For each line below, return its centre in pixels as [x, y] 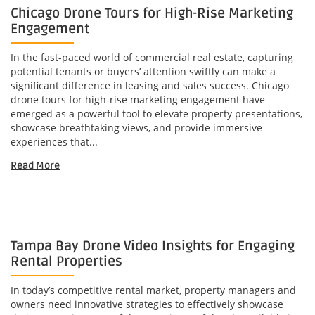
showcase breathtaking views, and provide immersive [136, 128]
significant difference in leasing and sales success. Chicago [150, 86]
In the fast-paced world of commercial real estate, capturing [152, 58]
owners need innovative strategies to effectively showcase [147, 304]
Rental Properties [66, 262]
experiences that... [54, 142]
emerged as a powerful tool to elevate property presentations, [156, 114]
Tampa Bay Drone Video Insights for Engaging [153, 246]
